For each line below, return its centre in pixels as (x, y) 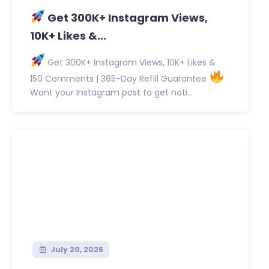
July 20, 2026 (76, 250)
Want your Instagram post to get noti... (111, 93)
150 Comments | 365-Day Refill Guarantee (119, 78)
